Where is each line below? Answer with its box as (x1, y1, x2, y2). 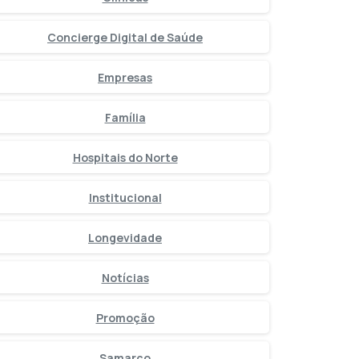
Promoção (95, 309, 155, 325)
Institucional (88, 189, 162, 205)
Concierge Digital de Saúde (47, 29, 203, 45)
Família (104, 109, 146, 125)
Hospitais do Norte (72, 149, 178, 165)
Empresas (98, 69, 152, 85)
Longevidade (88, 229, 162, 245)
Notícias (101, 269, 149, 285)
